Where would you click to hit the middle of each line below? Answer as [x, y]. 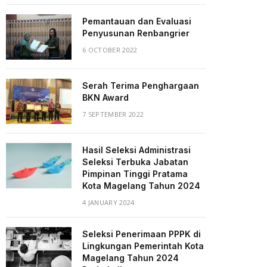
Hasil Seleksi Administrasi [136, 150]
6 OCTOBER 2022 [110, 49]
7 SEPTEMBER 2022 [113, 114]
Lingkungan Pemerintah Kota [143, 246]
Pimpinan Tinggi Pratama [135, 173]
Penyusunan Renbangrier [136, 33]
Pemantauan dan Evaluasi [137, 21]
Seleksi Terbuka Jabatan [135, 162]
